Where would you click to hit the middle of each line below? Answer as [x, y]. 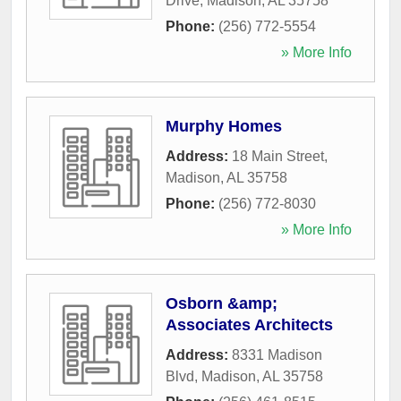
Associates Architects [249, 324]
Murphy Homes [224, 126]
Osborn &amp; [222, 303]
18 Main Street [278, 156]
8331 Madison [277, 354]
